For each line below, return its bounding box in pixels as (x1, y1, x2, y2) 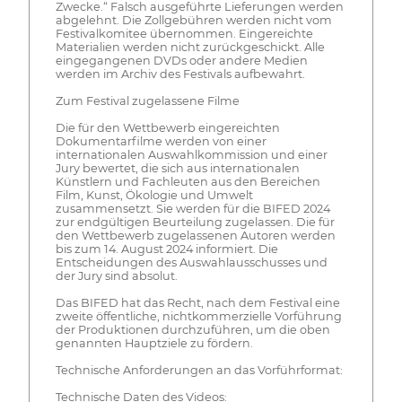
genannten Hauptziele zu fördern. (55, 336, 253, 350)
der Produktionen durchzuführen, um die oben (55, 322, 330, 336)
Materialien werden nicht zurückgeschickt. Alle (55, 39, 325, 54)
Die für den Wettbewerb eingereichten (55, 120, 280, 135)
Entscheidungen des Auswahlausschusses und (55, 255, 328, 269)
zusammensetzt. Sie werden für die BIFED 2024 (55, 201, 330, 215)
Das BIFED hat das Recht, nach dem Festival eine (55, 295, 340, 310)
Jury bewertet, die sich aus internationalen (55, 161, 300, 175)
